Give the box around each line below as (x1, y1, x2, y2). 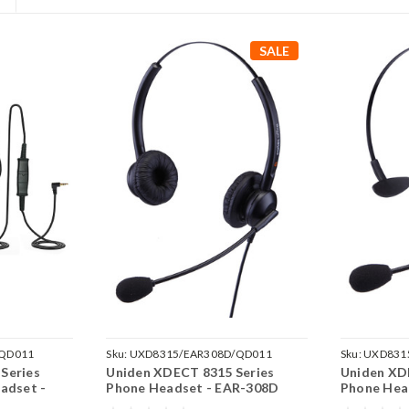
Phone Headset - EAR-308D (106, 380, 279, 396)
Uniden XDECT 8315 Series (106, 364, 275, 381)
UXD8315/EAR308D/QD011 (129, 347, 272, 362)
